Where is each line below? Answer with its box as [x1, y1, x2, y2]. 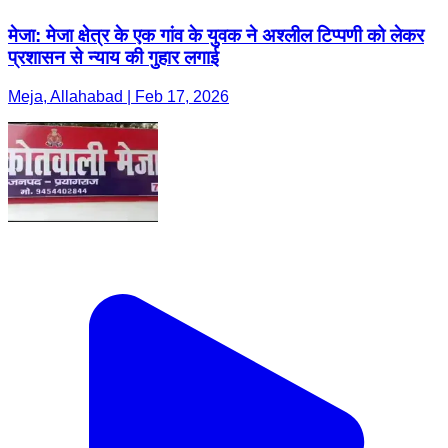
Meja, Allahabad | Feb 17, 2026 [8, 88, 229, 106]
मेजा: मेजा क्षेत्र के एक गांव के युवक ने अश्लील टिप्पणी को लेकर [8, 25, 424, 47]
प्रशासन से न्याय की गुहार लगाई [8, 47, 219, 69]
